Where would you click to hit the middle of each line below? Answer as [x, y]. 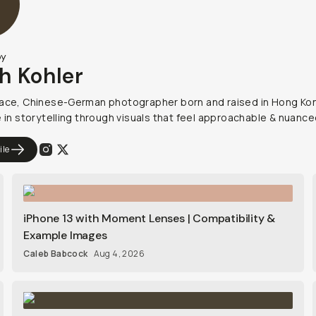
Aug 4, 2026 [119, 254]
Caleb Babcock [56, 254]
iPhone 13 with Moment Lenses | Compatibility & [150, 218]
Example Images [65, 235]
